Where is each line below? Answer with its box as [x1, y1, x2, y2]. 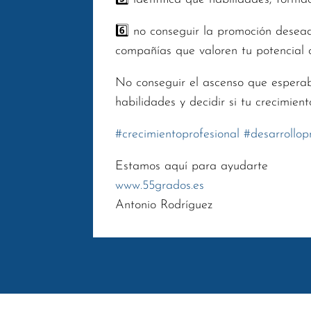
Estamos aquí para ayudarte [115, 160, 269, 174]
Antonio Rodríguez [115, 199, 213, 212]
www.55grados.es [115, 179, 205, 193]
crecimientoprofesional [122, 128, 240, 142]
